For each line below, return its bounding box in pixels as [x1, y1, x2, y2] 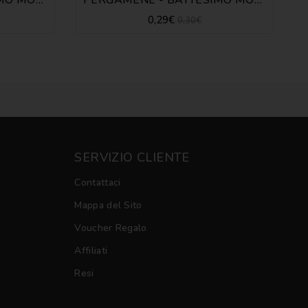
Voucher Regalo [74, 221, 147, 234]
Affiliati [74, 243, 108, 257]
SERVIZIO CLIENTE [74, 148, 190, 166]
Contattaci [74, 175, 121, 189]
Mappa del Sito [74, 198, 142, 212]
